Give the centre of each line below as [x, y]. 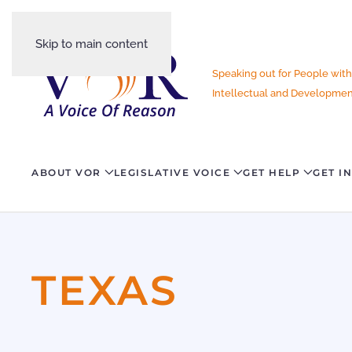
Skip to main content [92, 44]
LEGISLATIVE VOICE [172, 172]
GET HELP [271, 172]
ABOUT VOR [66, 172]
